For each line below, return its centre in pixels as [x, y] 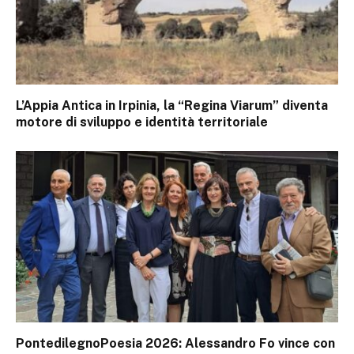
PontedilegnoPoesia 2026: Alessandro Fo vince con [175, 343]
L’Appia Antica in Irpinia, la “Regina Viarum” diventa [172, 105]
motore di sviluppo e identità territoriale [142, 122]
